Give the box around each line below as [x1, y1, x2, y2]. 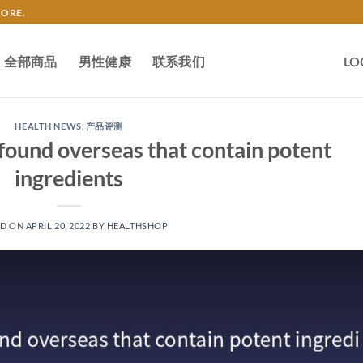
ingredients [15, 164, 124, 191]
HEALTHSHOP [106, 220, 169, 231]
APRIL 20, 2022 [25, 220, 91, 231]
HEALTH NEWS [15, 121, 82, 131]
